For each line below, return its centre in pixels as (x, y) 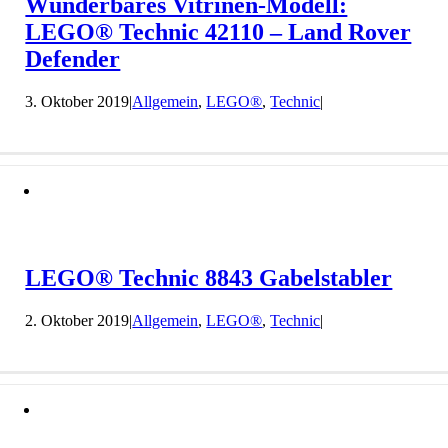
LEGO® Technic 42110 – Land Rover (218, 31)
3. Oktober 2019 (77, 101)
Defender (73, 58)
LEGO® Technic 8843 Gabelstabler (209, 278)
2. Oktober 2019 (77, 321)
